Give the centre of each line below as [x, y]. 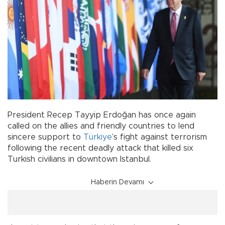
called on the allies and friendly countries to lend [101, 126]
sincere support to [45, 137]
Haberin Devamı [118, 182]
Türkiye [98, 137]
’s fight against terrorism [159, 137]
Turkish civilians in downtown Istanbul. [79, 159]
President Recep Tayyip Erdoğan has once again [102, 115]
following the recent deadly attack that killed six [100, 148]
